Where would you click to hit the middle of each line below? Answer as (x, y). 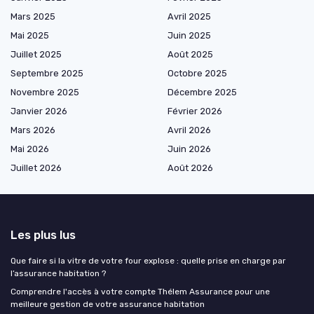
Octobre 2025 (197, 73)
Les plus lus (43, 234)
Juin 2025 (189, 35)
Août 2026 (190, 168)
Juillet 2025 (36, 54)
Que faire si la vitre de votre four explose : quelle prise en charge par (148, 260)
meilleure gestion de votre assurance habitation (108, 304)
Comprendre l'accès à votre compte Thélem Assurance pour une (140, 291)
